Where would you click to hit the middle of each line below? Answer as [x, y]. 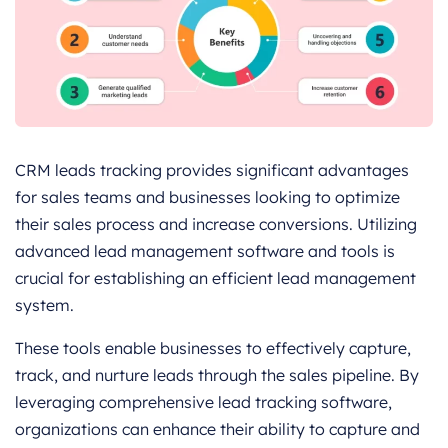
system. [44, 305]
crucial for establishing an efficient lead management [215, 278]
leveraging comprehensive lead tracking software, [203, 402]
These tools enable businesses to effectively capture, [213, 348]
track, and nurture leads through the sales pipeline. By [217, 375]
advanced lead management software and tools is [205, 251]
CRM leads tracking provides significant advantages [212, 170]
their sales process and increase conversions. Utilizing [216, 224]
